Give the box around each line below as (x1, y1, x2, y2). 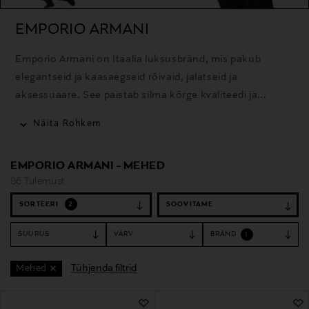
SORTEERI (19, 200, 61, 208)
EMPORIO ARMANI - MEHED (10, 159, 165, 172)
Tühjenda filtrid (71, 262, 137, 274)
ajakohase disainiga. (15, 107, 115, 119)
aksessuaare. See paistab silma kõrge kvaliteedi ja (15, 89, 258, 101)
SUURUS (18, 230, 50, 238)
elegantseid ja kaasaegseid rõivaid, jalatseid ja (15, 71, 238, 83)
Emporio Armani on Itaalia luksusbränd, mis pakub (15, 53, 261, 65)
